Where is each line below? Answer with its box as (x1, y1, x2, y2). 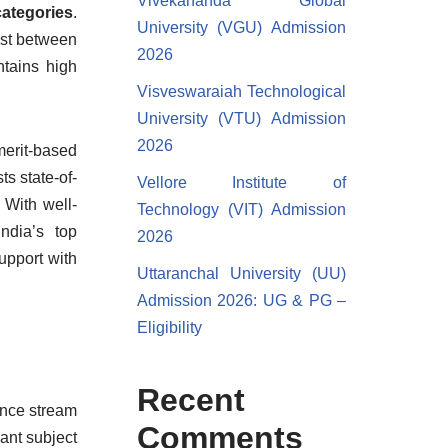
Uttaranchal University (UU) (136, 265, 346, 282)
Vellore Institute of (136, 174, 346, 191)
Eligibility (136, 319, 202, 336)
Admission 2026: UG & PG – (136, 292, 346, 309)
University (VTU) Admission (136, 110, 346, 127)
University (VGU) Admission (136, 19, 346, 36)
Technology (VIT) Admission (136, 201, 346, 218)
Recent (136, 382, 245, 418)
